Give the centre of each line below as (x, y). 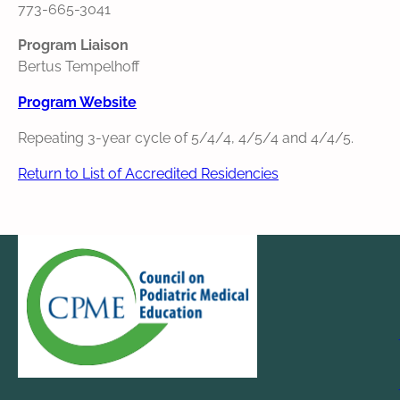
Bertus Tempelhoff (79, 67)
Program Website (77, 103)
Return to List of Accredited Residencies (148, 174)
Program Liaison (73, 46)
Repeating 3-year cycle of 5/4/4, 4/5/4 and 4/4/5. (186, 138)
